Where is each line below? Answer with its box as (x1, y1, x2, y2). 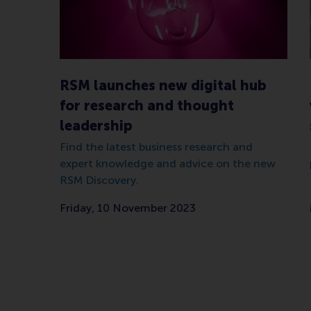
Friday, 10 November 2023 (60, 201, 196, 215)
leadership (60, 117, 133, 134)
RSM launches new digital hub (60, 76, 267, 94)
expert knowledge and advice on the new (60, 156, 276, 170)
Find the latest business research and (60, 140, 253, 153)
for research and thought (60, 96, 234, 114)
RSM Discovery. (60, 173, 139, 187)
